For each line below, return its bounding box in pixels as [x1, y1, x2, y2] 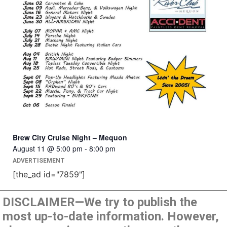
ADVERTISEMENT [13, 157, 65, 165]
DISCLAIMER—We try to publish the [3, 195, 197, 209]
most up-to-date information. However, [3, 209, 219, 223]
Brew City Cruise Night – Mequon [13, 132, 127, 143]
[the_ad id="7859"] [13, 169, 85, 179]
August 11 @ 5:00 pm [13, 143, 83, 154]
